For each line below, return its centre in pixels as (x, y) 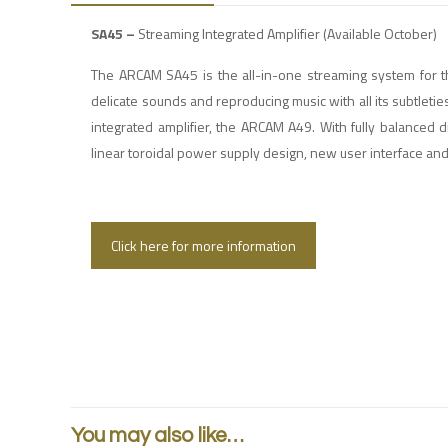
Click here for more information (204, 245)
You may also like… (158, 435)
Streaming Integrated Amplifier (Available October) (288, 33)
